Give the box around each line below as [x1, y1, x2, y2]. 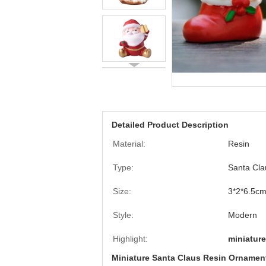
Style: [113, 210, 134, 220]
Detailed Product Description [112, 120, 229, 129]
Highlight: [113, 234, 148, 243]
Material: [113, 139, 145, 148]
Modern [228, 210, 257, 220]
